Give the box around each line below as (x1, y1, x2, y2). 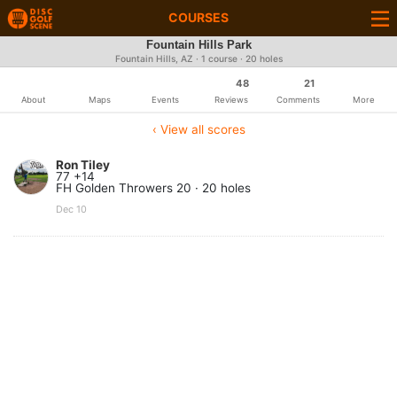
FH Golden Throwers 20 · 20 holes (56, 181, 251, 195)
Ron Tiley (56, 158, 110, 172)
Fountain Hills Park (145, 38, 252, 52)
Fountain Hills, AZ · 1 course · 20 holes (114, 53, 283, 65)
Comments (276, 95, 320, 105)
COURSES (168, 10, 229, 25)
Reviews (214, 95, 249, 105)
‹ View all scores (152, 122, 245, 136)
